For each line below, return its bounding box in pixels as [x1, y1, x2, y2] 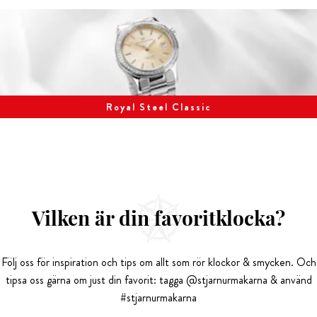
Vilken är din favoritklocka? [32, 204, 285, 231]
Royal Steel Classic [106, 100, 211, 115]
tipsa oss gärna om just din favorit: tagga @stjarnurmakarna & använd [5, 272, 312, 289]
